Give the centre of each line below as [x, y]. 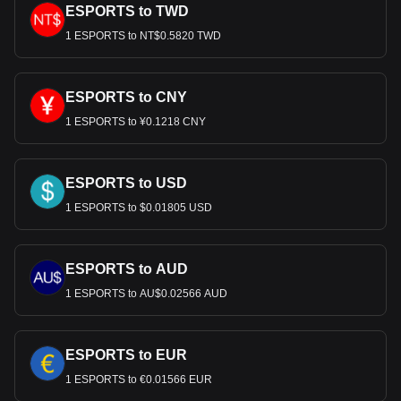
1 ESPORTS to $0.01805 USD [139, 208]
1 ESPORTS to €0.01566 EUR [139, 380]
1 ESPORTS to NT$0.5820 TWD [143, 36]
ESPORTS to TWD [127, 11]
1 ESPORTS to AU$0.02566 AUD [146, 294]
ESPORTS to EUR [126, 355]
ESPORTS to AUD [127, 269]
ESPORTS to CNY [126, 97]
